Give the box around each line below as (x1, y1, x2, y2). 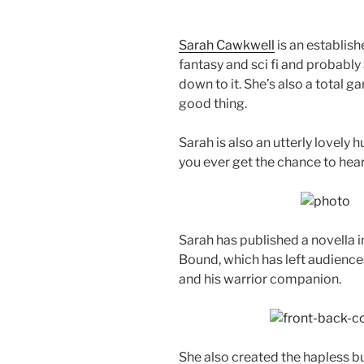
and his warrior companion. (179, 271, 341, 287)
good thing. (179, 95, 247, 111)
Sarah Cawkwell (179, 37, 275, 53)
